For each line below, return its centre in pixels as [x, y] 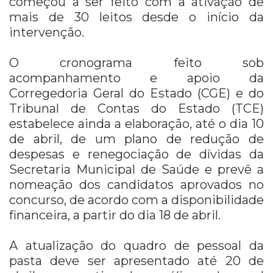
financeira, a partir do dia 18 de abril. [115, 215]
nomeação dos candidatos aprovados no [136, 185]
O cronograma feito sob [136, 63]
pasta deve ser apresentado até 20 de [136, 261]
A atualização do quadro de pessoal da [136, 246]
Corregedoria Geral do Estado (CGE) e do [136, 94]
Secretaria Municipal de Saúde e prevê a [136, 170]
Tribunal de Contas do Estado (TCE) [136, 109]
